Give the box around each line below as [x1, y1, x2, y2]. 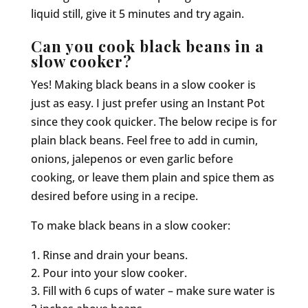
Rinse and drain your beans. [42, 247, 188, 263]
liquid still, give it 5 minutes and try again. [30, 5, 244, 21]
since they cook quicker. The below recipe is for [30, 113, 277, 129]
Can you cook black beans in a [30, 35, 264, 56]
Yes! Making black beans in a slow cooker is [30, 76, 256, 92]
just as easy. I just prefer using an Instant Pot [30, 95, 265, 111]
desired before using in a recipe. [30, 188, 198, 203]
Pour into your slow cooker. [42, 265, 187, 280]
